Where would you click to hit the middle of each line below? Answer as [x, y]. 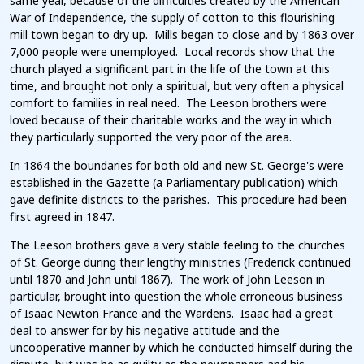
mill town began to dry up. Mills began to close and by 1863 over [182, 35]
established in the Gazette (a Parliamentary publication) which [174, 183]
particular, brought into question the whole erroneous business [176, 297]
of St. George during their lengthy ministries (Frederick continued [180, 262]
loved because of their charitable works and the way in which [171, 120]
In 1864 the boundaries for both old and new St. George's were [177, 166]
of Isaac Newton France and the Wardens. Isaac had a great [171, 314]
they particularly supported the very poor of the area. [151, 137]
